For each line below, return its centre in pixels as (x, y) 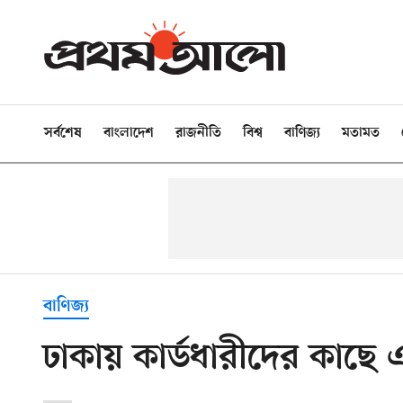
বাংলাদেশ (129, 133)
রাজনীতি (198, 133)
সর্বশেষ (63, 133)
